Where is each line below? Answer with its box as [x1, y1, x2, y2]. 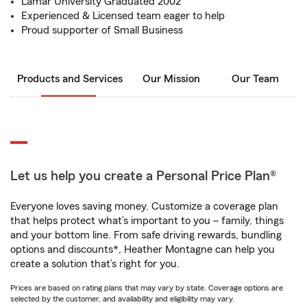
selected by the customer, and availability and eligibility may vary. [10, 295, 234, 303]
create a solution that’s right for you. [10, 258, 180, 269]
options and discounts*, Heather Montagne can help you [10, 244, 275, 255]
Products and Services [17, 73, 123, 84]
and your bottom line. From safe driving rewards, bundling [10, 230, 282, 241]
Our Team [231, 73, 279, 84]
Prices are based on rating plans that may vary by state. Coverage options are [10, 284, 283, 292]
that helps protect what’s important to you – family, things [10, 215, 284, 226]
